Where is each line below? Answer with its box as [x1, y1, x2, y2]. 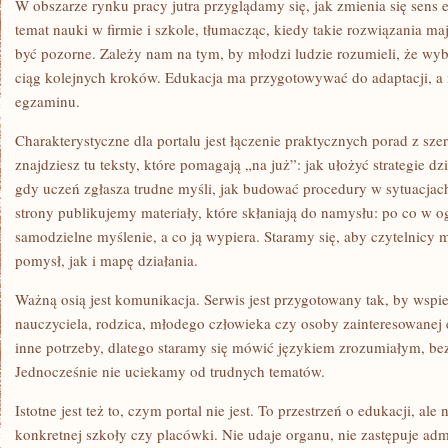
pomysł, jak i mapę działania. [15, 250, 198, 270]
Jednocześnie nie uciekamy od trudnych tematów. [15, 361, 325, 381]
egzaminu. [15, 91, 80, 111]
